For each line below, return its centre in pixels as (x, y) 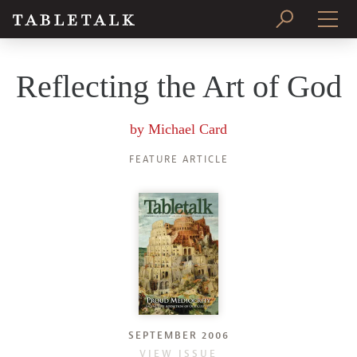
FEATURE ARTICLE (178, 159)
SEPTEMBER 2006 (178, 335)
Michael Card (188, 129)
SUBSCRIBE (178, 106)
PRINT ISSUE (178, 63)
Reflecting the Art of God (178, 86)
